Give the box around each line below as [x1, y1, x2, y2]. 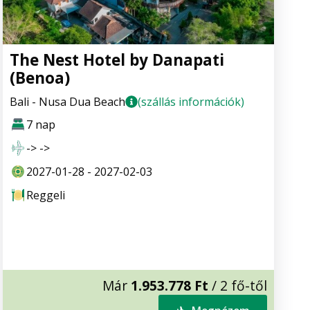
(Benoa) [10, 66, 70, 89]
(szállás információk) [138, 93, 244, 109]
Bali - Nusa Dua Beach [10, 93, 125, 109]
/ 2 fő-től [208, 276, 267, 295]
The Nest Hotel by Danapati [10, 48, 224, 71]
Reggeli [26, 187, 65, 203]
